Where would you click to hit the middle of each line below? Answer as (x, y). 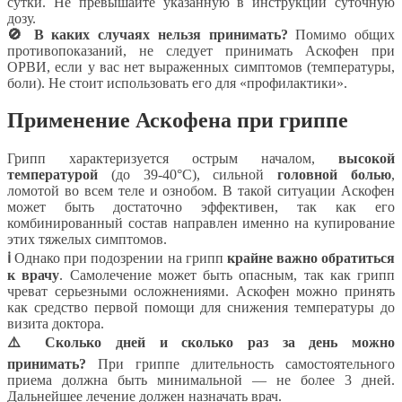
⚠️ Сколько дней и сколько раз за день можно (201, 343)
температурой (52, 175)
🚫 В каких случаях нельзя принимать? (148, 34)
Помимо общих (341, 34)
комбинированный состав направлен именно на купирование (201, 223)
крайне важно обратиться (310, 258)
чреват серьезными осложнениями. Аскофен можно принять (201, 292)
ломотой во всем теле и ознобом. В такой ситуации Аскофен (201, 191)
